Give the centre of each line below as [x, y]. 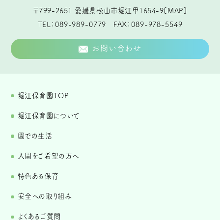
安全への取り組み [45, 196]
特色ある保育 [38, 176]
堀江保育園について [49, 115]
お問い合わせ [117, 48]
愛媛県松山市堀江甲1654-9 [119, 11]
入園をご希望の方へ [48, 156]
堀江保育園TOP [43, 95]
